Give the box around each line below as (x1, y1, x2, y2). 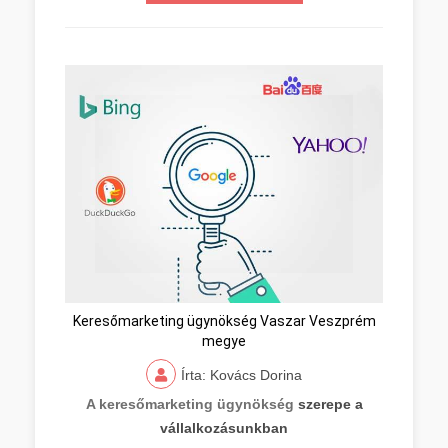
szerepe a (293, 396, 363, 412)
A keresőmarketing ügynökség (85, 396, 294, 412)
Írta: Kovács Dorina (181, 367, 302, 383)
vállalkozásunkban (160, 420, 288, 436)
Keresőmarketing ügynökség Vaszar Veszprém (72, 313, 376, 329)
